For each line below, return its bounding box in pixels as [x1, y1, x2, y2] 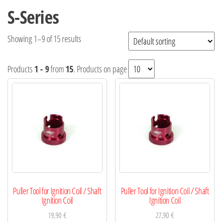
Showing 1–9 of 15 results [7, 32, 81, 45]
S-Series [7, 4, 59, 29]
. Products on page [73, 62, 128, 75]
